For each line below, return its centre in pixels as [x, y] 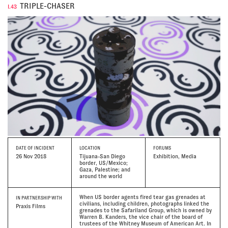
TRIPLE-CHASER [47, 6]
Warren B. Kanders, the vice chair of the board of [141, 217]
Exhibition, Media [175, 156]
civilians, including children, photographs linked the [144, 204]
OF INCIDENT [40, 148]
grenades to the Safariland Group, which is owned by [145, 210]
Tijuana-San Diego [102, 156]
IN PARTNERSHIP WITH [39, 198]
